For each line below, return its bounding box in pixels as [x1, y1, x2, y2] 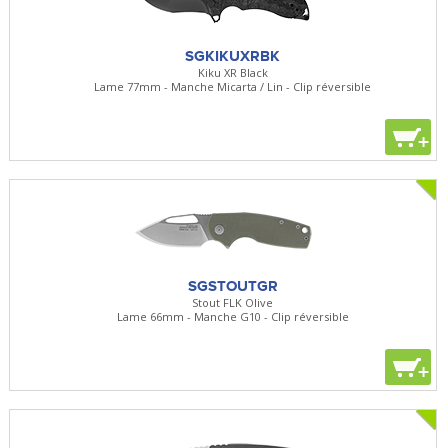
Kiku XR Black [197, 64, 268, 80]
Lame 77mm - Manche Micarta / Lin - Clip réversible [94, 78, 372, 94]
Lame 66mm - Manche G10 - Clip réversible [116, 308, 349, 324]
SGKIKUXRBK [185, 46, 281, 65]
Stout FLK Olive [192, 294, 274, 310]
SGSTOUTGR [187, 276, 278, 295]
